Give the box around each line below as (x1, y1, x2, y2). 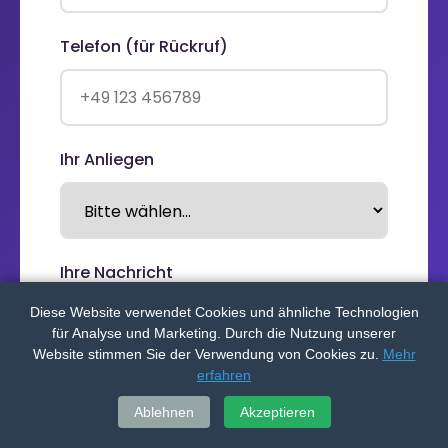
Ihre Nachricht (60, 261, 173, 285)
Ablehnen (133, 404, 194, 420)
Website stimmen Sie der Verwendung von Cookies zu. (32, 346, 379, 362)
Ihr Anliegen (60, 148, 154, 172)
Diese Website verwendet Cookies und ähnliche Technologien (29, 304, 419, 320)
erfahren (197, 367, 251, 383)
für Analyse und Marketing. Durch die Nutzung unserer (52, 325, 396, 341)
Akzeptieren (239, 404, 315, 420)
